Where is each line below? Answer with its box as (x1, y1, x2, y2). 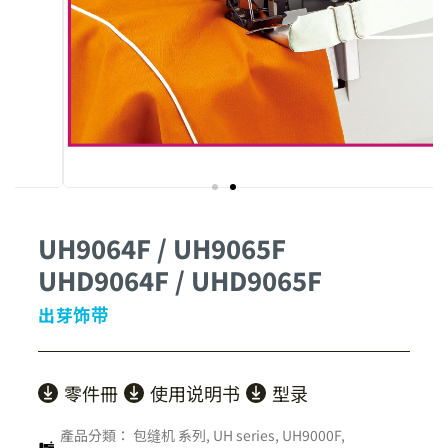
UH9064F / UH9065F (38, 230, 286, 266)
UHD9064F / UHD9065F (38, 262, 322, 298)
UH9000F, (282, 425, 345, 445)
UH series (213, 425, 275, 445)
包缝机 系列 (133, 425, 206, 445)
